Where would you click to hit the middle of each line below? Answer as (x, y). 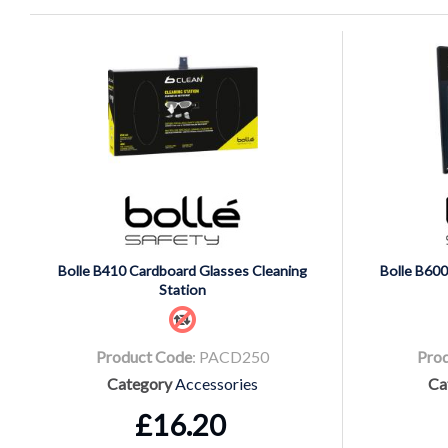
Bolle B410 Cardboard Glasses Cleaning (182, 270)
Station (182, 289)
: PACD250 (230, 356)
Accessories (216, 383)
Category (139, 383)
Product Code (144, 356)
